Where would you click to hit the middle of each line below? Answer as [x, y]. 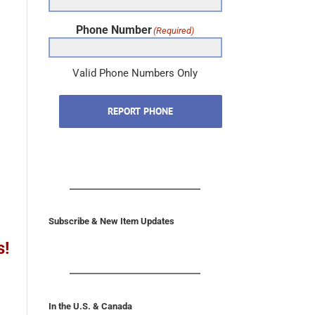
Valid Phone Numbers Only [135, 83]
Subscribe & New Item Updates [111, 231]
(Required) [174, 40]
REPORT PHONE [141, 121]
